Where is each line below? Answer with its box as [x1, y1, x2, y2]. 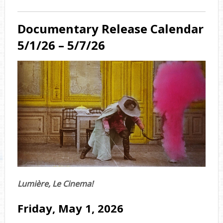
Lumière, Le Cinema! [17, 178, 93, 189]
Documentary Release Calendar [17, 20, 204, 37]
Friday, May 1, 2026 [17, 200, 123, 216]
